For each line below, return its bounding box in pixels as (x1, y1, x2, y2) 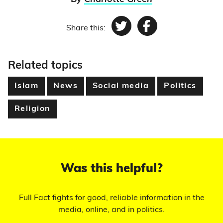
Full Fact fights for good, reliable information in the (18, 194, 205, 203)
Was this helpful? (60, 163, 163, 176)
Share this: (66, 24, 106, 33)
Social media (92, 82, 149, 91)
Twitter (120, 28, 166, 40)
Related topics (8, 60, 83, 72)
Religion (14, 105, 51, 113)
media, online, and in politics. (58, 206, 165, 215)
